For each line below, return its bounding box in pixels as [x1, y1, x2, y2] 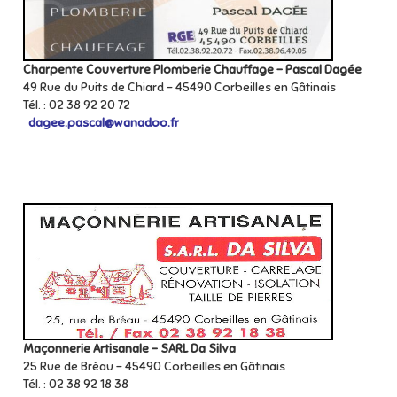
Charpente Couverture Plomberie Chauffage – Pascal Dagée [23, 62, 362, 77]
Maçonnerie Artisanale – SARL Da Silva [23, 341, 236, 356]
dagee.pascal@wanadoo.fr [28, 115, 179, 130]
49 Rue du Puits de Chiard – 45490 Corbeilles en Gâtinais [23, 80, 339, 95]
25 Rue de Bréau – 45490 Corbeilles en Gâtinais [23, 359, 288, 374]
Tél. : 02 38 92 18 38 [23, 377, 128, 392]
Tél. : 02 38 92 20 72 [23, 97, 130, 113]
